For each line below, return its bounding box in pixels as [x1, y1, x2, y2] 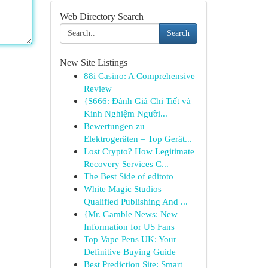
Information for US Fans [83, 221, 175, 232]
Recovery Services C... [83, 159, 169, 169]
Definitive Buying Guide [83, 246, 176, 257]
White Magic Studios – [83, 184, 169, 194]
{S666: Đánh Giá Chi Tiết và [83, 96, 191, 106]
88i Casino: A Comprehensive [83, 71, 195, 81]
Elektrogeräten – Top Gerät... [83, 133, 192, 144]
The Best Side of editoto [83, 171, 173, 181]
